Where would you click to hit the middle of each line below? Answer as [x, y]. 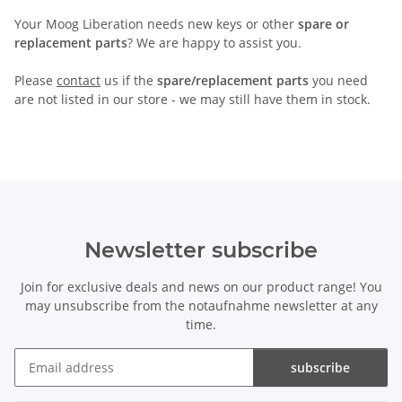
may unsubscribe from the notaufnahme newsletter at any [201, 305]
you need [338, 80]
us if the [129, 80]
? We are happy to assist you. [214, 42]
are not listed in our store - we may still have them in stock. [192, 99]
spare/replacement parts [233, 80]
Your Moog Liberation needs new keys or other [156, 23]
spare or [323, 23]
